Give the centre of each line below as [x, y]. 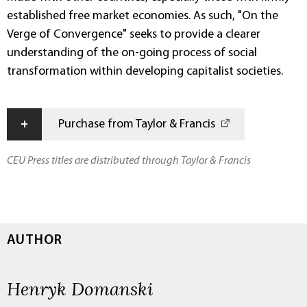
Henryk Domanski [80, 288]
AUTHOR [35, 240]
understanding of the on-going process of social [132, 53]
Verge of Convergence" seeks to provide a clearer [134, 34]
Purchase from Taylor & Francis [137, 124]
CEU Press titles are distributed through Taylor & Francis [129, 161]
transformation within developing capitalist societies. [145, 71]
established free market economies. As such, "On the [143, 16]
